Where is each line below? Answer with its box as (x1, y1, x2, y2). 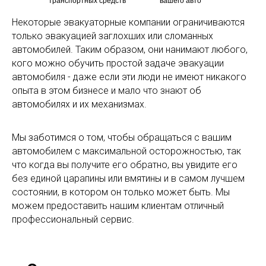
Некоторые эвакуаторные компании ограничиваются (12, 16, 245, 28)
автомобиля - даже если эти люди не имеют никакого (12, 71, 246, 83)
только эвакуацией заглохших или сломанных (12, 30, 213, 42)
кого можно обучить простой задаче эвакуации (12, 57, 224, 69)
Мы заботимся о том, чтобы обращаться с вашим (12, 131, 232, 143)
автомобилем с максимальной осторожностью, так (12, 145, 241, 157)
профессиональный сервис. (12, 213, 134, 225)
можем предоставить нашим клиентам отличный (12, 199, 224, 211)
